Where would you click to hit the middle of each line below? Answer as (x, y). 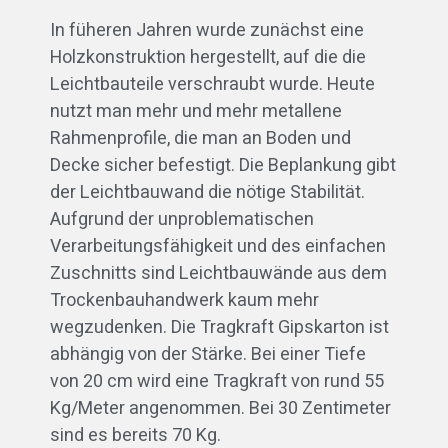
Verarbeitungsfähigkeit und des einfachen (218, 246)
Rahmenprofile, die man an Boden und (200, 138)
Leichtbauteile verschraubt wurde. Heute (212, 84)
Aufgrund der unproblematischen (182, 219)
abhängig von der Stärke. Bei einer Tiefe (208, 354)
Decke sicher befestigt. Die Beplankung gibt (223, 165)
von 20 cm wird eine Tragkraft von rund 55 (217, 381)
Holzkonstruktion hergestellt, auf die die (208, 57)
